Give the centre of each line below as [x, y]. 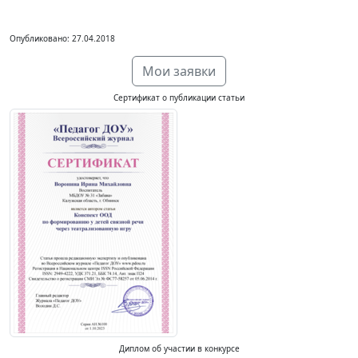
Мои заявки [179, 71]
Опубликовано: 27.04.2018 [62, 38]
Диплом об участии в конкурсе [179, 348]
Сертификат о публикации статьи [179, 97]
